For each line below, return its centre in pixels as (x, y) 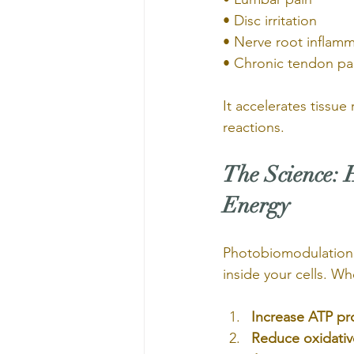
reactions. (254, 127)
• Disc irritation (270, 21)
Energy (256, 205)
